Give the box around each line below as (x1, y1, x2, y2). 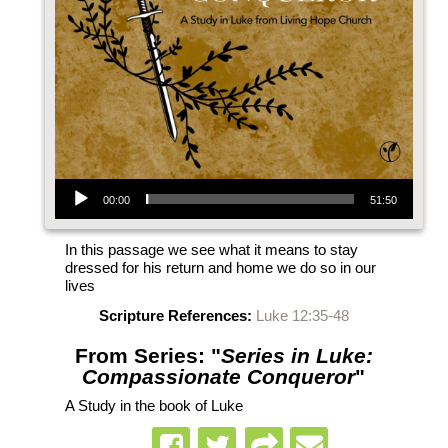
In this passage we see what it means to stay (64, 241, 358, 258)
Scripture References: (98, 307, 252, 324)
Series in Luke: (220, 344, 373, 367)
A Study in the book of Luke (64, 397, 243, 414)
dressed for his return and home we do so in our (64, 259, 376, 276)
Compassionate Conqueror (82, 365, 356, 388)
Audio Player (53, 167, 105, 188)
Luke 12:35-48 (255, 307, 349, 324)
